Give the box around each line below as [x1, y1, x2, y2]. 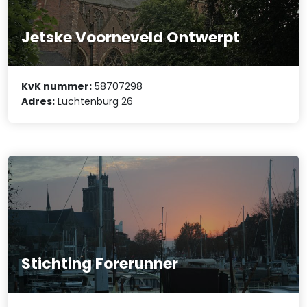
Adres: [21, 95, 56, 109]
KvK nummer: [21, 79, 93, 94]
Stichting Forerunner [21, 253, 179, 275]
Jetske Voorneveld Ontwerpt [21, 26, 241, 48]
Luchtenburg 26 [55, 95, 134, 109]
